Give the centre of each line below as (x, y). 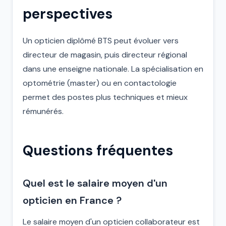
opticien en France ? (72, 200)
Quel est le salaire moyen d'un (95, 183)
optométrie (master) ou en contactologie (100, 83)
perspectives (68, 14)
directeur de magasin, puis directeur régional (105, 55)
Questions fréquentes (98, 151)
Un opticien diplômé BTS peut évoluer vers (101, 41)
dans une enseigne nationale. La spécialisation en (113, 69)
